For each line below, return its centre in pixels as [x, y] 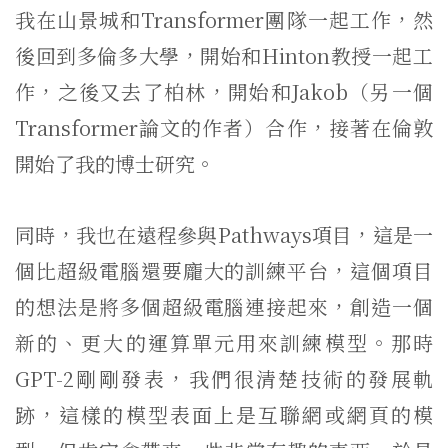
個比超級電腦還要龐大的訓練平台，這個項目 [224, 270]
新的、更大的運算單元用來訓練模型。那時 [224, 342]
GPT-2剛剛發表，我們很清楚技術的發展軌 [224, 378]
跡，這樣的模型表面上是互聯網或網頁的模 [224, 414]
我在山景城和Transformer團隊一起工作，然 [224, 19]
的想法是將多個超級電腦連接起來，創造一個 [224, 306]
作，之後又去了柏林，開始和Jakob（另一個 [224, 91]
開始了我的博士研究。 [115, 163]
